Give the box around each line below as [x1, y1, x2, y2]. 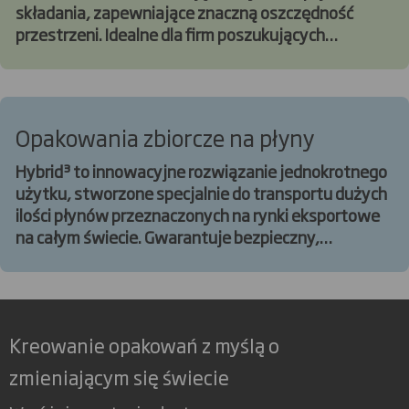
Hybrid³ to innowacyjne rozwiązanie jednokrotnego [16, 158, 387, 183]
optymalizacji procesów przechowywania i [16, 43, 321, 68]
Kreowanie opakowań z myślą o [9, 330, 279, 359]
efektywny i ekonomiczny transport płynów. [16, 246, 338, 270]
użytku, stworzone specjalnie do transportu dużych [16, 180, 387, 204]
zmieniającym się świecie [9, 362, 229, 391]
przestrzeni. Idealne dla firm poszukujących [16, 21, 325, 46]
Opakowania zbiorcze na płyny [16, 120, 314, 153]
